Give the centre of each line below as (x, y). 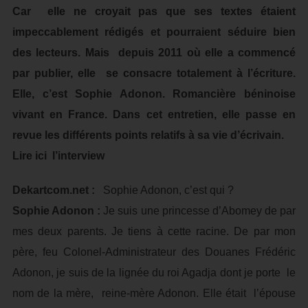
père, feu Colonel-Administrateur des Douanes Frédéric (154, 252)
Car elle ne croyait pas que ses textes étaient (154, 11)
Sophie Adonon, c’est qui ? (165, 190)
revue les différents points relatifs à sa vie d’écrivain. (148, 135)
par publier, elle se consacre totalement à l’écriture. (154, 73)
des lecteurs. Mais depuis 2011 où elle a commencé (154, 53)
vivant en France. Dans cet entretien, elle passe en (154, 114)
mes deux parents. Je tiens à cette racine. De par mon (154, 231)
